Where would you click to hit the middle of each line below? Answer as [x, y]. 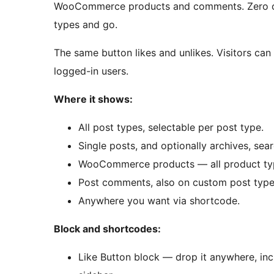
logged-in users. [91, 71]
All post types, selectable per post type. [171, 128]
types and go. [86, 25]
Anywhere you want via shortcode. [159, 201]
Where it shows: [93, 99]
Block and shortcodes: [107, 229]
